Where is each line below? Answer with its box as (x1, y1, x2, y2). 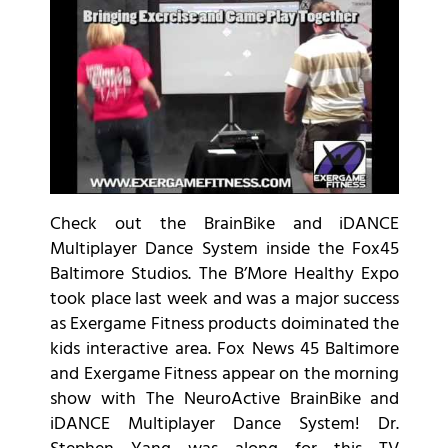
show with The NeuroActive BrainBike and (50, 384, 400, 414)
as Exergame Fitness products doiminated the (50, 309, 400, 339)
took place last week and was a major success (50, 284, 400, 314)
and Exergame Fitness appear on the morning (50, 359, 400, 389)
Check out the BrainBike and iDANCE (50, 209, 400, 239)
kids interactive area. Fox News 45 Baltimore (50, 334, 400, 364)
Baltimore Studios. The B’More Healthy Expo (50, 259, 400, 289)
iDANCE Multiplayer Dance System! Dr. (50, 409, 400, 439)
